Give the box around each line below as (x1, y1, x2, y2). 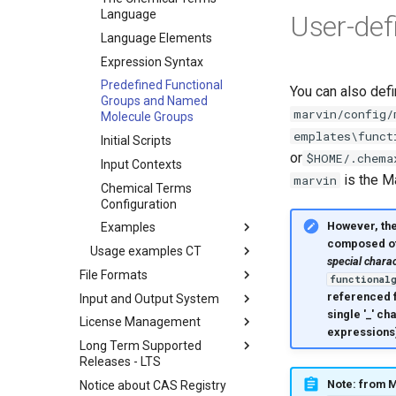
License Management (80, 315, 201, 330)
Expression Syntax (101, 54, 203, 69)
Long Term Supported (80, 339, 202, 353)
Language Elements (101, 30, 212, 45)
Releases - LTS (80, 354, 161, 369)
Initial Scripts (101, 133, 171, 148)
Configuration (101, 196, 177, 211)
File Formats (80, 267, 148, 282)
